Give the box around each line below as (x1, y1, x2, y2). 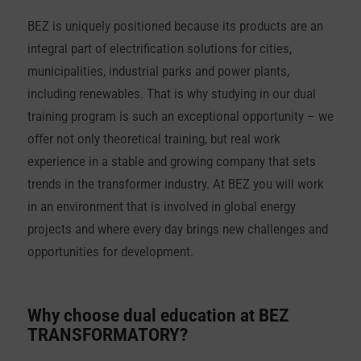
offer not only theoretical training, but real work (27, 131, 280, 147)
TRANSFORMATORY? (27, 325, 188, 346)
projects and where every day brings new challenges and (27, 221, 328, 237)
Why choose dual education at (27, 305, 259, 326)
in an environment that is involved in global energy (27, 198, 296, 214)
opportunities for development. (27, 243, 193, 259)
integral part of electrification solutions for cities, (27, 40, 292, 56)
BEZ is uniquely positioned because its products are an (27, 18, 323, 34)
